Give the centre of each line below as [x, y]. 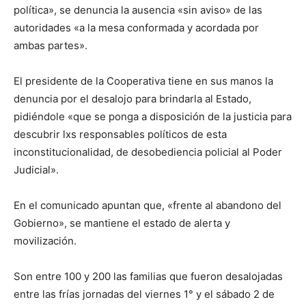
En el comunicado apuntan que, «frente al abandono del [148, 205]
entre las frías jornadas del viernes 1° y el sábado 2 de [144, 294]
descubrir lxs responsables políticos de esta [120, 134]
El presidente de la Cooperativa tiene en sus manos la [143, 81]
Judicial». [36, 170]
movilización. [45, 241]
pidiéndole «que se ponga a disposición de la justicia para [153, 116]
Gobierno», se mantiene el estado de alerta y [122, 223]
